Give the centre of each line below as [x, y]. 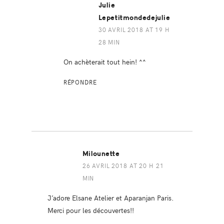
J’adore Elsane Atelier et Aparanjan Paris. [110, 197]
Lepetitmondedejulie [134, 17]
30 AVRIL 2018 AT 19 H [134, 29]
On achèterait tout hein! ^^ [104, 61]
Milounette [101, 153]
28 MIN [109, 42]
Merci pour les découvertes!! [90, 210]
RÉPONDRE [80, 82]
